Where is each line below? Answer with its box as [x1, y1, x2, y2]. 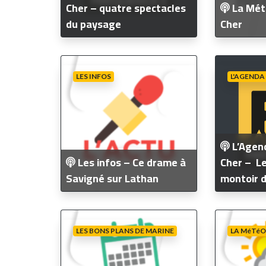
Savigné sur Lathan [66, 168, 159, 188]
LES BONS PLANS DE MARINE [75, 226, 174, 235]
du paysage [66, 14, 121, 34]
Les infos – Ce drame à [75, 152, 186, 172]
